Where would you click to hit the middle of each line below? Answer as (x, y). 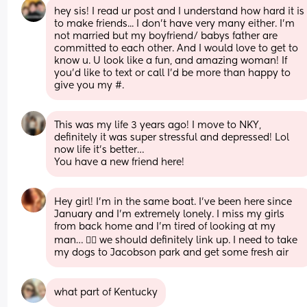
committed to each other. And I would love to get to (176, 48)
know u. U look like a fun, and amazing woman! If (171, 61)
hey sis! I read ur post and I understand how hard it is (180, 11)
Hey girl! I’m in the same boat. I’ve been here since (173, 202)
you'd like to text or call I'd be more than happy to (173, 73)
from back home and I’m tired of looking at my (165, 226)
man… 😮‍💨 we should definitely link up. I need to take (176, 240)
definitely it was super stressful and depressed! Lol (172, 137)
